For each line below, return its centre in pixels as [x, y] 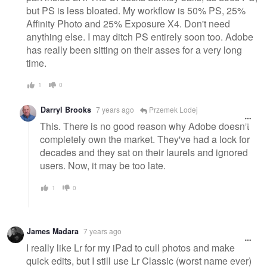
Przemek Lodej [173, 109]
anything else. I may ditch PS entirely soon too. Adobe [140, 37]
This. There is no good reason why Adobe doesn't [145, 126]
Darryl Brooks [66, 109]
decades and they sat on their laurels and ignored [144, 153]
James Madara [53, 231]
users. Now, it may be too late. [103, 166]
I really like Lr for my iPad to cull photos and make [131, 248]
